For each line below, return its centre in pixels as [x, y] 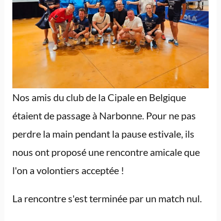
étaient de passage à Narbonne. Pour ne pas [104, 115]
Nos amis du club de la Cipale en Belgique [99, 97]
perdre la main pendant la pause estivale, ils [103, 133]
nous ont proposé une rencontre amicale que [106, 152]
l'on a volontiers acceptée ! [68, 170]
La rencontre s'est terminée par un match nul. [107, 198]
